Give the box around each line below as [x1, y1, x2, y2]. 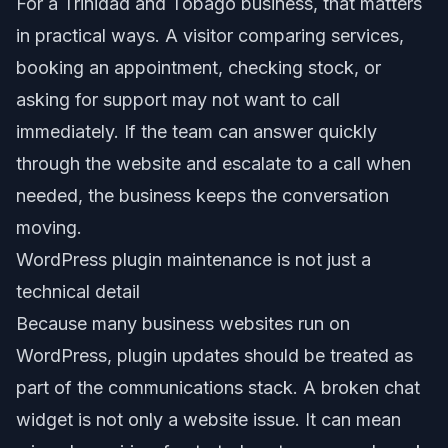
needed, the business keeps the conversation [16, 184, 389, 206]
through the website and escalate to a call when [16, 152, 411, 174]
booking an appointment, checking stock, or [16, 56, 381, 78]
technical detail [16, 280, 140, 302]
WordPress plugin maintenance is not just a [16, 248, 371, 270]
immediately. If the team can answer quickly [16, 120, 377, 142]
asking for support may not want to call [16, 88, 340, 110]
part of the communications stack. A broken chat [16, 376, 420, 398]
